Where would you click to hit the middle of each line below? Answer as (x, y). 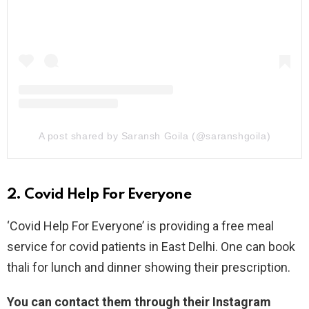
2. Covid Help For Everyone (99, 195)
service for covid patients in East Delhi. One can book (151, 247)
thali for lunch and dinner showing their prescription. (149, 268)
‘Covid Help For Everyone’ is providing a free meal (140, 226)
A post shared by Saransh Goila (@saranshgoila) (154, 136)
